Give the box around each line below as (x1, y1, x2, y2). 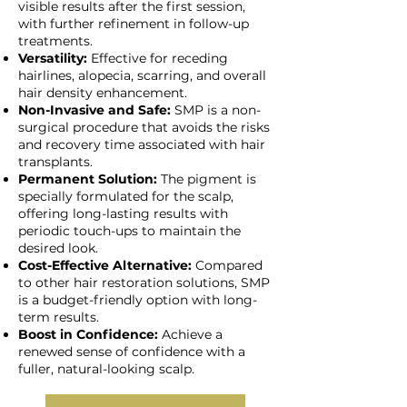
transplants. (18, 154, 93, 170)
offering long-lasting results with (18, 205, 228, 222)
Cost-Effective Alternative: (18, 257, 195, 273)
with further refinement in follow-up (18, 15, 249, 32)
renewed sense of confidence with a (18, 343, 245, 360)
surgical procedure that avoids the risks (18, 119, 270, 135)
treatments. (18, 33, 93, 49)
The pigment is (157, 171, 256, 187)
